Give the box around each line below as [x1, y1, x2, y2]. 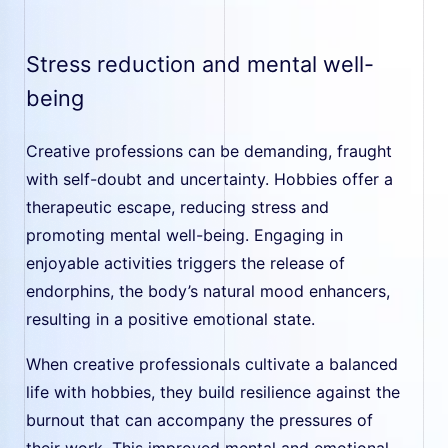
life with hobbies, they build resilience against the [26, 381, 401, 402]
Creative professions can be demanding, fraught [26, 141, 393, 162]
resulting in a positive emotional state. [26, 309, 316, 330]
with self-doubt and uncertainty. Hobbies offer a [26, 169, 394, 190]
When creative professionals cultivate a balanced [26, 353, 399, 374]
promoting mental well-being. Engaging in [26, 225, 344, 246]
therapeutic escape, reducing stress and [26, 197, 330, 218]
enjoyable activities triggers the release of [26, 253, 346, 274]
